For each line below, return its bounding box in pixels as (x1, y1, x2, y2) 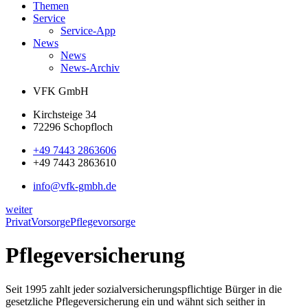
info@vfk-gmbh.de (33, 180, 116, 192)
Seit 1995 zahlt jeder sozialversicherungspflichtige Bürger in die (5, 283, 282, 295)
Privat (5, 216, 31, 228)
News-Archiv (60, 62, 120, 74)
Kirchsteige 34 (33, 109, 96, 120)
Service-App (60, 25, 115, 36)
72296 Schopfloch (33, 121, 113, 133)
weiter (5, 203, 32, 215)
